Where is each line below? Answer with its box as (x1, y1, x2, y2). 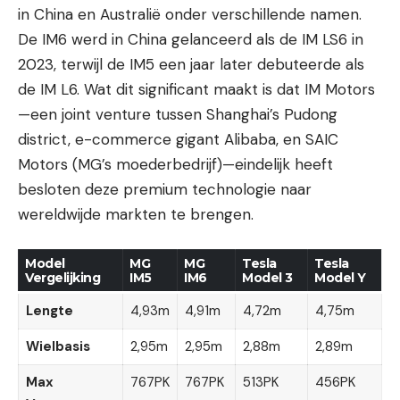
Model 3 (242, 270, 293, 286)
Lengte (25, 302, 73, 320)
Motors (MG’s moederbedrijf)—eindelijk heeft (18, 154, 333, 174)
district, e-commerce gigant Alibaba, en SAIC (18, 129, 338, 149)
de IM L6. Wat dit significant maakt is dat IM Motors (18, 79, 375, 99)
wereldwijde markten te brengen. (18, 204, 254, 224)
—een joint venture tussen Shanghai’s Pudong (18, 104, 337, 124)
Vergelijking (25, 270, 100, 286)
